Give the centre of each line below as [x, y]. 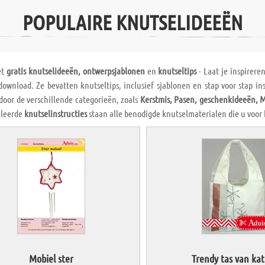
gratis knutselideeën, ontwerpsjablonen [76, 71]
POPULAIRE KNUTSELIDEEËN [132, 22]
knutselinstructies [55, 114]
